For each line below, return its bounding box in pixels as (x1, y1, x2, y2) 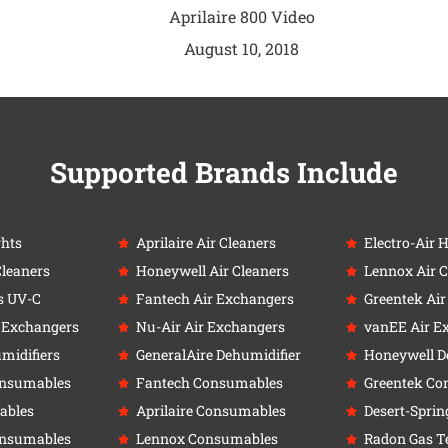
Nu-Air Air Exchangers (135, 316, 285, 336)
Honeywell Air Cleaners (135, 260, 289, 280)
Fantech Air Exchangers (135, 288, 294, 308)
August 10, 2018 (184, 38, 300, 60)
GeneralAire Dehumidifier (135, 344, 301, 364)
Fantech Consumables (135, 372, 283, 392)
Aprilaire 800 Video (168, 6, 315, 28)
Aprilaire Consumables (135, 400, 286, 420)
